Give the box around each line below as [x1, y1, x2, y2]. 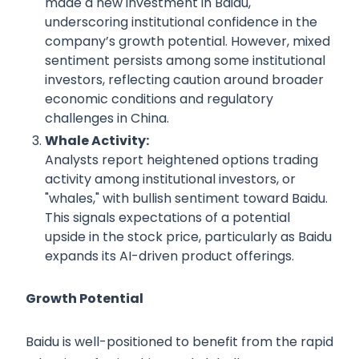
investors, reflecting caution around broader [45, 71, 324, 90]
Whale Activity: [45, 131, 149, 151]
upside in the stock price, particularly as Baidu [45, 228, 332, 247]
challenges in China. [45, 109, 169, 128]
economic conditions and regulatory [45, 90, 273, 109]
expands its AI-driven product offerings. [45, 247, 294, 266]
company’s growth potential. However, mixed [45, 32, 330, 51]
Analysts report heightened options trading [45, 151, 318, 170]
